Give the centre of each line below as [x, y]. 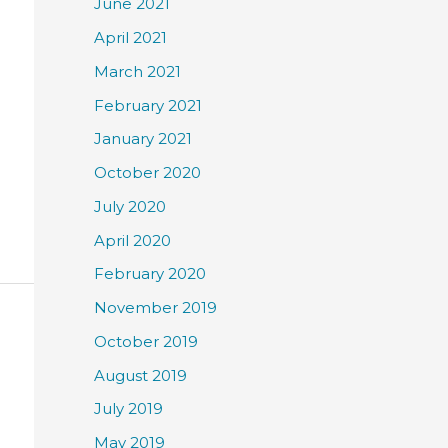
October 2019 [146, 341]
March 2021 [137, 71]
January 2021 [143, 139]
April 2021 [130, 38]
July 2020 [130, 206]
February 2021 [148, 105]
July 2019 [128, 409]
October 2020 [147, 173]
